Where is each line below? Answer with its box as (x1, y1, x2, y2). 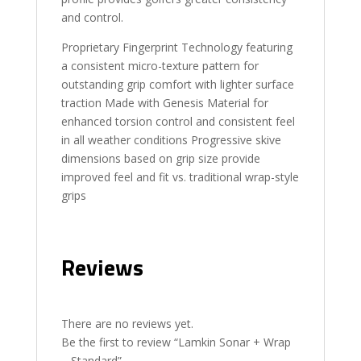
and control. (60, 10, 123, 25)
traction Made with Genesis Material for (60, 95, 268, 110)
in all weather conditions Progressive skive (60, 132, 281, 147)
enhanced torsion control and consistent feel (60, 114, 295, 129)
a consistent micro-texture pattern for (60, 58, 259, 73)
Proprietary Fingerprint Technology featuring (60, 39, 293, 55)
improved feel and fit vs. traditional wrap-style (60, 169, 299, 185)
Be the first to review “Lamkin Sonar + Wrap (60, 334, 291, 350)
